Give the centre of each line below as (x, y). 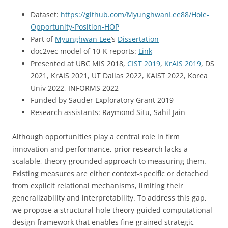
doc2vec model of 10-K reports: (84, 51)
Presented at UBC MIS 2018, (79, 63)
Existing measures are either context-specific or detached (110, 173)
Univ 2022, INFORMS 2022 (75, 88)
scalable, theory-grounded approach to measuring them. (109, 161)
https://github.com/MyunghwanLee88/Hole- (135, 15)
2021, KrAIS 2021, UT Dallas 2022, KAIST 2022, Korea (119, 76)
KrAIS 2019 (183, 63)
